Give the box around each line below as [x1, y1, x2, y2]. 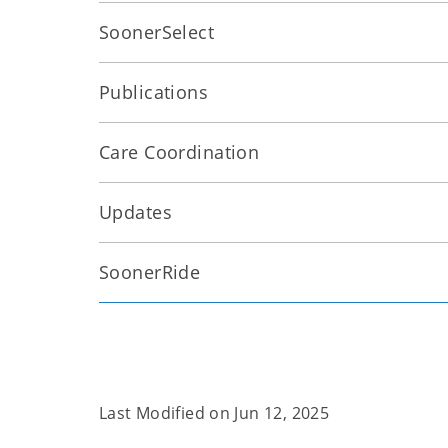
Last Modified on [99, 402, 235, 424]
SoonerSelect [99, 20, 215, 44]
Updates [99, 200, 173, 224]
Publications [99, 80, 209, 104]
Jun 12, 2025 [234, 402, 330, 424]
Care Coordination [99, 140, 260, 164]
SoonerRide [99, 260, 201, 284]
